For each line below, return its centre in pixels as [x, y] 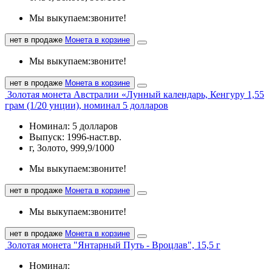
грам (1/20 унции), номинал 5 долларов [87, 105]
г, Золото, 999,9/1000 [72, 148]
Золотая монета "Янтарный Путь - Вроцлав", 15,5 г [114, 245]
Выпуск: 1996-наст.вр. [75, 137]
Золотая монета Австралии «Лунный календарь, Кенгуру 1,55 [136, 94]
